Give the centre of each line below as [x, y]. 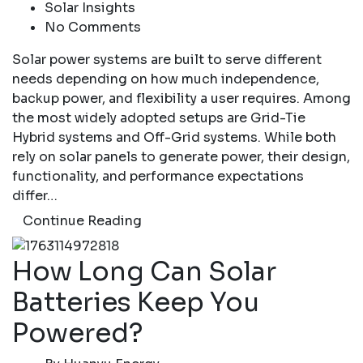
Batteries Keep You [136, 303]
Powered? [78, 333]
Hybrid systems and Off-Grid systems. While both [174, 137]
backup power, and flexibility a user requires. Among [181, 98]
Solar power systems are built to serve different [167, 59]
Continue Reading [82, 220]
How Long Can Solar [144, 272]
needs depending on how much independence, [166, 79]
